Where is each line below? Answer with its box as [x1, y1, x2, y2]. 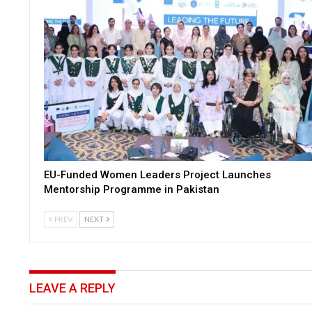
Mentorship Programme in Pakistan [44, 183, 219, 196]
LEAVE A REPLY [29, 281, 116, 296]
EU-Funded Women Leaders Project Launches [44, 169, 271, 182]
